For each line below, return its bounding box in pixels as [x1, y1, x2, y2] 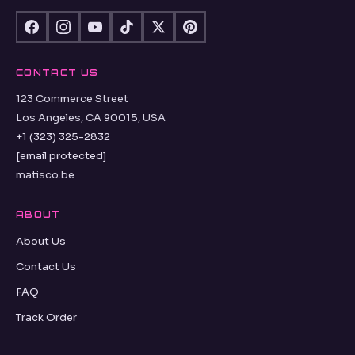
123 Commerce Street [16, 92, 128, 106]
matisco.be [16, 168, 74, 182]
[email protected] [16, 149, 106, 163]
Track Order [16, 311, 77, 325]
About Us [16, 235, 66, 249]
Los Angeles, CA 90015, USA [16, 111, 166, 125]
